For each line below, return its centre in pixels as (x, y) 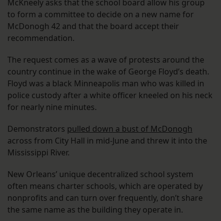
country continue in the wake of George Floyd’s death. (108, 72)
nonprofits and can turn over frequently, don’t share (105, 198)
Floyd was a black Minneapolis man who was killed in (106, 84)
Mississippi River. (39, 153)
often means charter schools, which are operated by (105, 186)
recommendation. (41, 38)
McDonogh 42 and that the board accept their (93, 26)
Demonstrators (37, 129)
